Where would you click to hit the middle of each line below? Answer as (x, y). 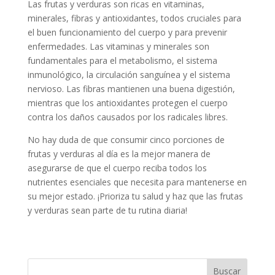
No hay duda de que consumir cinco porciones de (126, 140)
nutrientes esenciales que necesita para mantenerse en (137, 182)
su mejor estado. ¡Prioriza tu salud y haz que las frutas (135, 196)
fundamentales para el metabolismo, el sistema (122, 61)
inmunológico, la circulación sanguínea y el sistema (129, 75)
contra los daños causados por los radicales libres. (127, 117)
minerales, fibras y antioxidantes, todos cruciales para (134, 18)
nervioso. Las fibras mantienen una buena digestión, (131, 89)
